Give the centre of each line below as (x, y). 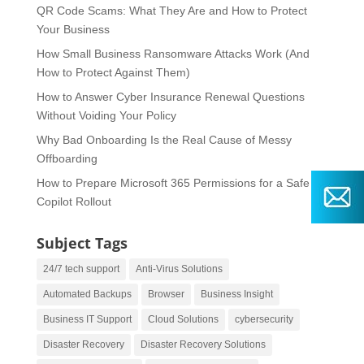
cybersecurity (264, 320)
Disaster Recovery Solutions (203, 345)
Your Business (73, 30)
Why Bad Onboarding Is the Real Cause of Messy (164, 140)
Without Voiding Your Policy (106, 116)
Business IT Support (87, 320)
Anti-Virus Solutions (179, 269)
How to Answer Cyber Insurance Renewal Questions (170, 97)
